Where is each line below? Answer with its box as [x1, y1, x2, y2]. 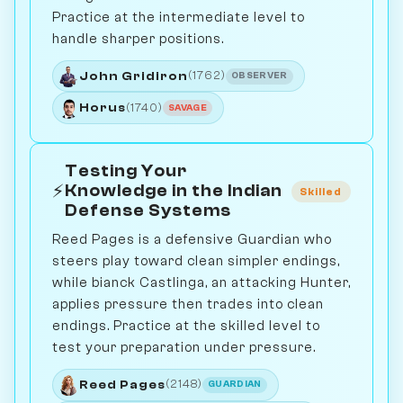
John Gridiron [78, 68, 188, 83]
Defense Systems [65, 201, 231, 221]
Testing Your [65, 162, 187, 182]
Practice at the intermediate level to [52, 8, 305, 25]
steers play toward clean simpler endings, [52, 253, 340, 270]
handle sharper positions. [52, 30, 224, 47]
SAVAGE [168, 102, 208, 113]
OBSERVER [231, 70, 288, 82]
